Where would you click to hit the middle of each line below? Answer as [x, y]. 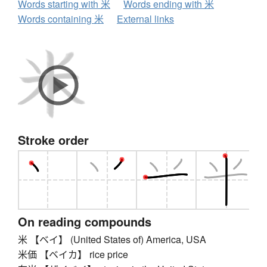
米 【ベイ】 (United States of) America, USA [112, 240]
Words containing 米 [61, 19]
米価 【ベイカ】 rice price [73, 254]
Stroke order [53, 140]
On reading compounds [85, 222]
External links [145, 19]
